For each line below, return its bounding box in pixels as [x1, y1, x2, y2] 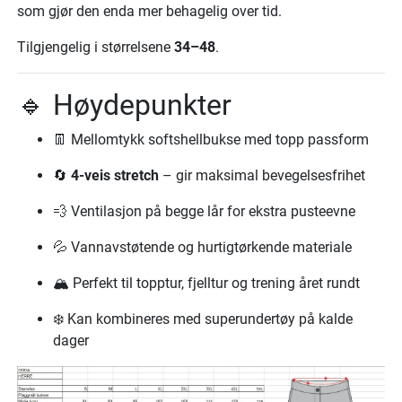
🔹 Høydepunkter [17, 88, 232, 122]
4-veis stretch [71, 167, 159, 184]
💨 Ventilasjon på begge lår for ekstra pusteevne [53, 203, 355, 220]
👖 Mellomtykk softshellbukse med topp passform [53, 131, 369, 148]
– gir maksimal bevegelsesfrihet [159, 167, 365, 184]
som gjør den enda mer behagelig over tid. [17, 3, 282, 20]
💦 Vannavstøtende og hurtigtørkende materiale [53, 239, 352, 256]
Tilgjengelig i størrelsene [17, 39, 174, 56]
